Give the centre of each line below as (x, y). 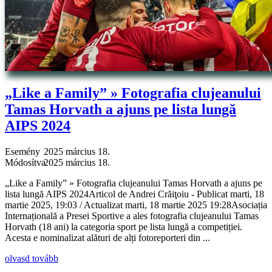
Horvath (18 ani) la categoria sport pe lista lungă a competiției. (124, 227)
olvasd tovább (32, 259)
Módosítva (25, 163)
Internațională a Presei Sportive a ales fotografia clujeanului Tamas (132, 216)
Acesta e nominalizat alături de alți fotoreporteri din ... (107, 238)
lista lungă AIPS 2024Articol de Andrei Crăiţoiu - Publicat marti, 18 (134, 194)
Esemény (22, 152)
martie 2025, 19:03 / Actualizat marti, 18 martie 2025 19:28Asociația (136, 205)
